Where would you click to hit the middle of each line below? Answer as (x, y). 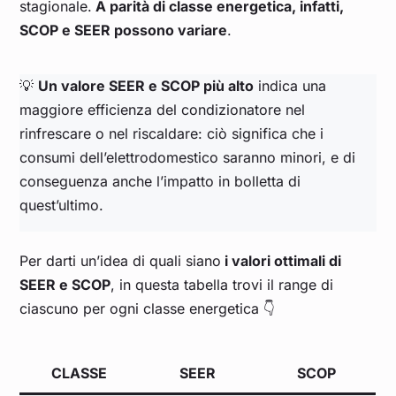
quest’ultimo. (62, 206)
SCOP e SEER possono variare (124, 30)
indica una (290, 86)
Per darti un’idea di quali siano (121, 261)
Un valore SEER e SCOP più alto (146, 86)
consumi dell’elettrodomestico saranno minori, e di (188, 158)
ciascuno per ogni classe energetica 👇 (148, 309)
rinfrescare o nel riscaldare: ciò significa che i (172, 134)
